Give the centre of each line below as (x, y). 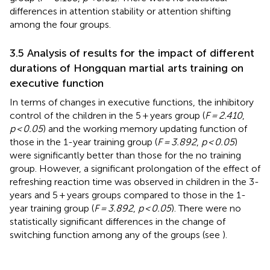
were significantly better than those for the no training (125, 155)
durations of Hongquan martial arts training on (127, 68)
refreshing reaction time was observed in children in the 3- (134, 181)
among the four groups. (60, 24)
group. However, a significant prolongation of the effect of (135, 168)
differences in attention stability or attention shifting (120, 11)
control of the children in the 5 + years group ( (107, 115)
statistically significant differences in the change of (118, 221)
